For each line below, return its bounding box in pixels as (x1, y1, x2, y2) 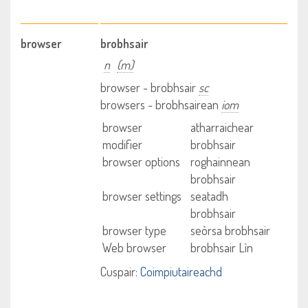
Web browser (102, 240, 167, 255)
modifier (102, 137, 143, 152)
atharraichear (190, 120, 254, 135)
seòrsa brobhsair (190, 223, 270, 238)
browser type (102, 223, 167, 238)
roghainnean (190, 154, 250, 169)
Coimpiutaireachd (140, 264, 223, 279)
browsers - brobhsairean (100, 97, 222, 112)
